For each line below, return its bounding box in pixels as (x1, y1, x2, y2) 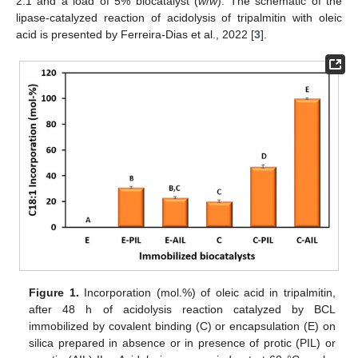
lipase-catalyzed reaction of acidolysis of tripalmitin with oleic (16, 11, 342, 24)
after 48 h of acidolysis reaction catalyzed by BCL (29, 302, 336, 316)
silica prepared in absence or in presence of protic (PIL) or (29, 336, 336, 349)
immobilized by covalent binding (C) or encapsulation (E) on (29, 319, 336, 332)
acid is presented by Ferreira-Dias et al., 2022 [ (16, 28, 254, 41)
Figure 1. (29, 285, 79, 299)
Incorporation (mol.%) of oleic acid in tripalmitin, (78, 285, 336, 299)
